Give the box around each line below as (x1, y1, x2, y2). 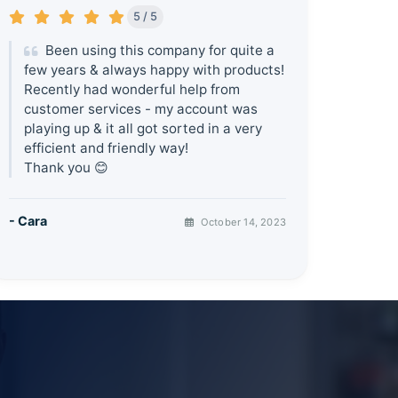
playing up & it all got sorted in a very (24, 119, 263, 137)
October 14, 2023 (197, 216, 286, 229)
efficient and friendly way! (24, 139, 189, 156)
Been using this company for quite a (42, 41, 275, 59)
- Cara (9, 213, 47, 229)
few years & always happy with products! (24, 60, 285, 78)
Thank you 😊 (24, 158, 109, 176)
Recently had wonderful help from (24, 80, 241, 98)
